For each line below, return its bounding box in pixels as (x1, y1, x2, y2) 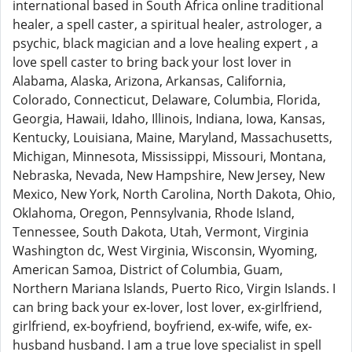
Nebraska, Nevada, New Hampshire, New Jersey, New (13, 167, 324, 184)
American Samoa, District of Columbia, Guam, (13, 261, 283, 278)
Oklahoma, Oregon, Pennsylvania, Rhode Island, (13, 204, 295, 222)
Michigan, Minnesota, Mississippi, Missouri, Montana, (13, 148, 326, 165)
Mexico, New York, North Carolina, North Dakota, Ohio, (13, 185, 335, 203)
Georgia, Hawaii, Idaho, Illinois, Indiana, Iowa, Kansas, (13, 110, 325, 127)
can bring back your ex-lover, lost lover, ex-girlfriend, (13, 299, 322, 316)
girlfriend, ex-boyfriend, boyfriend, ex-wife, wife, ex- (13, 317, 312, 335)
